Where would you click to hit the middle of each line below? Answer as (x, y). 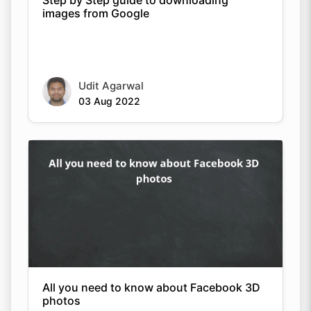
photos (61, 300)
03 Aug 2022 (109, 101)
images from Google (96, 13)
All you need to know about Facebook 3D (151, 287)
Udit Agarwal (111, 85)
